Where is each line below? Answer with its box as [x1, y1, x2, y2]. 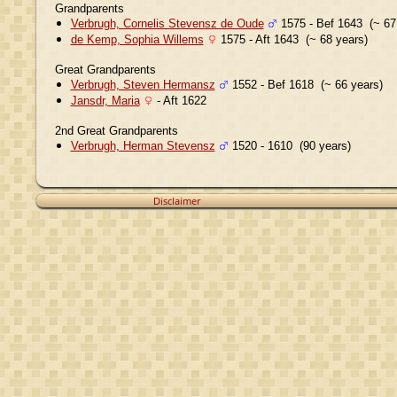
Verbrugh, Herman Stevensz [70, 138, 215, 152]
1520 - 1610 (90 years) [228, 138, 351, 152]
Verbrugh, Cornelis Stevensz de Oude [70, 16, 264, 30]
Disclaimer [153, 194, 200, 207]
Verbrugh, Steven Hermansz [70, 77, 215, 91]
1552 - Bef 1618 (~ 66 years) [228, 77, 383, 91]
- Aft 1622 [152, 93, 206, 107]
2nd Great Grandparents [54, 123, 178, 137]
